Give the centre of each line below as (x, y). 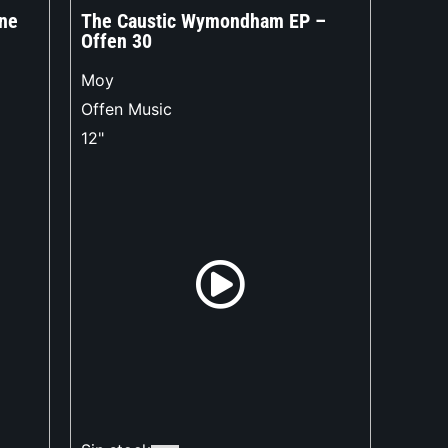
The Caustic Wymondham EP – (204, 21)
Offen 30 (117, 41)
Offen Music (127, 109)
